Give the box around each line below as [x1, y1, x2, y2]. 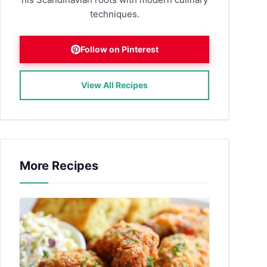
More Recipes [20, 159, 98, 173]
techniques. [89, 8, 139, 20]
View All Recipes [81, 80, 148, 90]
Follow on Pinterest [80, 44, 159, 54]
